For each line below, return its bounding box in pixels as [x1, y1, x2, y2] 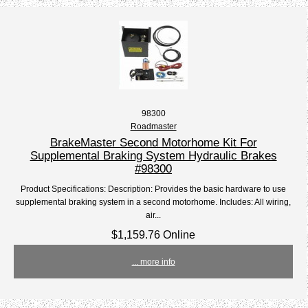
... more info [131, 257, 175, 267]
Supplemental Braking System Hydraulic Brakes [30, 148, 277, 163]
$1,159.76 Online [111, 228, 196, 241]
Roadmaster [130, 122, 177, 131]
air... [146, 210, 162, 220]
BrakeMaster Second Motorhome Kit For [49, 135, 257, 150]
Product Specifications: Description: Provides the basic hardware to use [21, 184, 287, 194]
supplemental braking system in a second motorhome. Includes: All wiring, [16, 197, 291, 207]
